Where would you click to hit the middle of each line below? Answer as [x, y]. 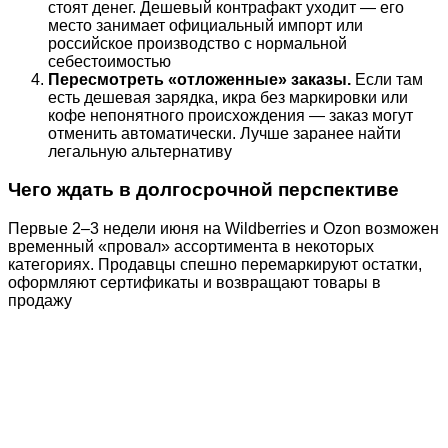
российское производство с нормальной [197, 43]
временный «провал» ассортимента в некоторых [191, 247]
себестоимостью [109, 61]
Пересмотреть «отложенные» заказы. [199, 79]
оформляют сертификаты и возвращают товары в [194, 283]
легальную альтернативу [140, 151]
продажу [40, 301]
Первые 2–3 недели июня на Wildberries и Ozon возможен [223, 229]
